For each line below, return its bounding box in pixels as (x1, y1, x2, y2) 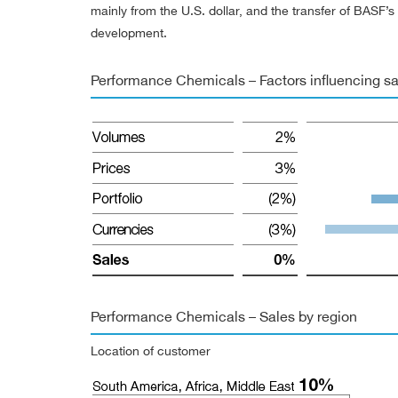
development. (91, 24, 167, 40)
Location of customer (91, 342, 211, 358)
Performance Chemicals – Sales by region (91, 306, 357, 325)
